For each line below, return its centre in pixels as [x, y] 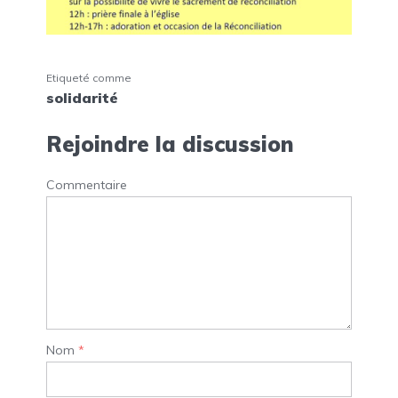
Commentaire [87, 184]
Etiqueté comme [89, 77]
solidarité [82, 97]
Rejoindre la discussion [170, 143]
